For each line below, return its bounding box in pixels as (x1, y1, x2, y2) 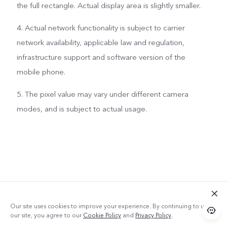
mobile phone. (16, 66, 65, 77)
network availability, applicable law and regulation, (16, 37, 184, 48)
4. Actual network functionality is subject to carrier (16, 22, 185, 33)
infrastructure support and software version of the (16, 52, 185, 62)
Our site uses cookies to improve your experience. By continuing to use (10, 202, 210, 210)
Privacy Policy (135, 211, 171, 219)
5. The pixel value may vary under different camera (16, 89, 188, 99)
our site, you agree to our (10, 211, 83, 219)
